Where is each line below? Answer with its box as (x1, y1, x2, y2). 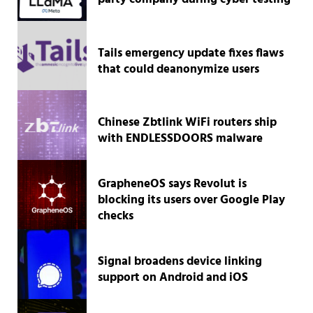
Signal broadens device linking (98, 252, 263, 272)
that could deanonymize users (98, 59, 260, 79)
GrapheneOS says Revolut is (98, 175, 247, 194)
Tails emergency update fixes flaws (98, 43, 284, 63)
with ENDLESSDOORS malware (98, 129, 263, 149)
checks (98, 207, 134, 226)
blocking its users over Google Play (98, 191, 286, 210)
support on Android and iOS (98, 268, 249, 288)
